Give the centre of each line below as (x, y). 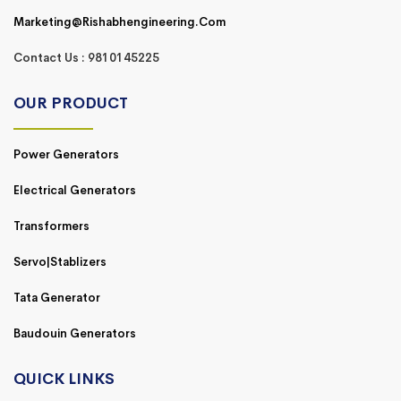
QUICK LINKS (64, 380)
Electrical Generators (75, 191)
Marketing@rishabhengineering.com (119, 22)
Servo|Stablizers (60, 262)
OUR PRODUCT (71, 104)
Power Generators (66, 155)
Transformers (51, 226)
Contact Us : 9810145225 (86, 58)
